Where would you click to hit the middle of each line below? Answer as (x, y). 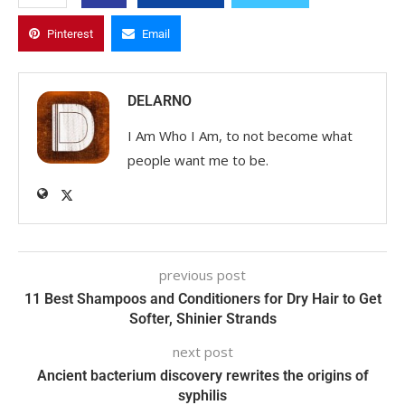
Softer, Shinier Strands (202, 318)
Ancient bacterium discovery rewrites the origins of (202, 375)
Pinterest (70, 33)
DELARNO (160, 100)
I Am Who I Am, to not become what (240, 135)
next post (202, 351)
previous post (202, 274)
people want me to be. (198, 160)
